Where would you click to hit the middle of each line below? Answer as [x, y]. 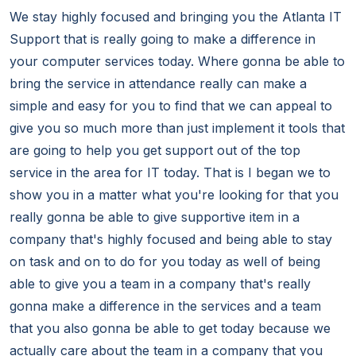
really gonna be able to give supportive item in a [155, 217]
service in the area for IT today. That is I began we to [170, 173]
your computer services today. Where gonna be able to [177, 62]
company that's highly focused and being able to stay [171, 240]
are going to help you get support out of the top [155, 151]
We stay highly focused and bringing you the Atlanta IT [176, 17]
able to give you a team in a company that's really [160, 284]
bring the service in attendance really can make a [158, 84]
